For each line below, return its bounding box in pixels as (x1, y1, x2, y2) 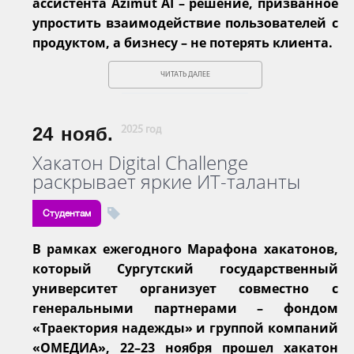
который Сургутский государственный (32, 259, 338, 277)
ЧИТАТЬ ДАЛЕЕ (160, 70, 210, 79)
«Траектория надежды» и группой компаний (32, 318, 338, 337)
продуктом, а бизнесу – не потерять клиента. (32, 33, 333, 51)
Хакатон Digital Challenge (32, 149, 248, 175)
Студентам (43, 207, 91, 219)
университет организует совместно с (32, 279, 338, 297)
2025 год (121, 123, 161, 136)
